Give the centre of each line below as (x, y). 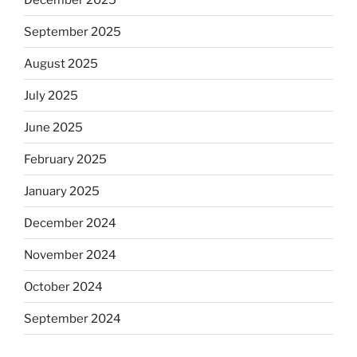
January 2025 (62, 191)
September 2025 (73, 31)
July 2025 (51, 95)
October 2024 (63, 286)
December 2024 (70, 223)
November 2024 (70, 255)
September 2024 (73, 318)
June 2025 (53, 127)
